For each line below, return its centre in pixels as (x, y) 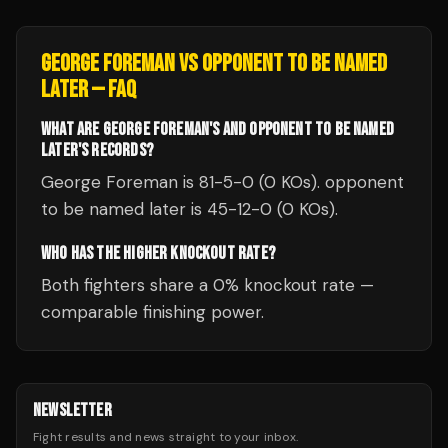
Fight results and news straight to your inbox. (166, 437)
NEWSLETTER (72, 410)
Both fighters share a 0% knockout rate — (207, 285)
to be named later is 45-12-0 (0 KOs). (189, 209)
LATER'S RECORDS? (97, 150)
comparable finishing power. (152, 312)
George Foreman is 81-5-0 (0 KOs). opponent (222, 182)
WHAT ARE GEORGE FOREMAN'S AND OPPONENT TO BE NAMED (217, 129)
